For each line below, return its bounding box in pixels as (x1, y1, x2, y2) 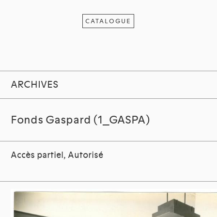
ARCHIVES (11, 78, 59, 91)
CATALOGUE (85, 17, 132, 25)
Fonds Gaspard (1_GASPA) (11, 113, 150, 127)
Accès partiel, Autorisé (11, 150, 104, 161)
